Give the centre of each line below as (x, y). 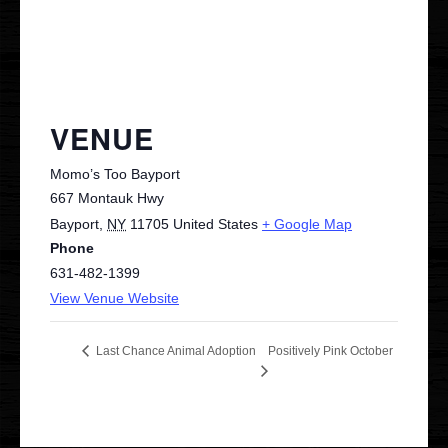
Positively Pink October (330, 351)
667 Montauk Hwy (107, 198)
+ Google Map (307, 224)
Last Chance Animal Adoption (174, 351)
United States (215, 224)
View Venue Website (114, 298)
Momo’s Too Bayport (115, 174)
